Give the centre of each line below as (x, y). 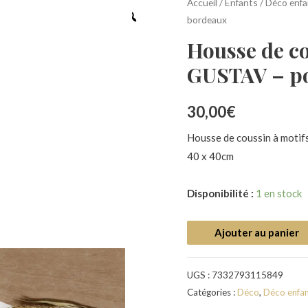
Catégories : (212, 293)
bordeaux (207, 20)
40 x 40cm (210, 156)
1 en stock (279, 193)
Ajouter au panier (257, 232)
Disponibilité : (220, 193)
